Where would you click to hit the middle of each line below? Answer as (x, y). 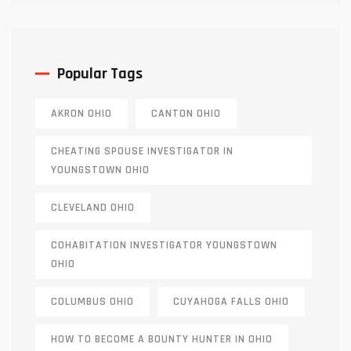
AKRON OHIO (81, 114)
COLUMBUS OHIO (92, 302)
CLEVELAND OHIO (93, 208)
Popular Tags (100, 74)
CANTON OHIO (186, 114)
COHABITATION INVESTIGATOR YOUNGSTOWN (164, 245)
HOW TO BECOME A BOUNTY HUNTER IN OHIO (162, 339)
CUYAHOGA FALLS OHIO (231, 302)
